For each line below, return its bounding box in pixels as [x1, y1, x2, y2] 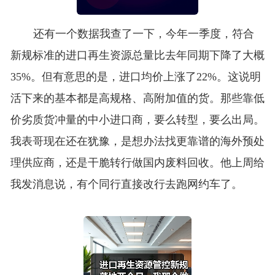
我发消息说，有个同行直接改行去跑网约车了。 [10, 178, 242, 191]
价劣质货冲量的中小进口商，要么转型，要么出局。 [10, 114, 265, 126]
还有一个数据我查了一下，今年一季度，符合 [33, 28, 254, 41]
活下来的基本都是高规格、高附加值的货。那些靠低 [10, 92, 265, 105]
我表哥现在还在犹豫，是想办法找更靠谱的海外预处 [10, 135, 265, 148]
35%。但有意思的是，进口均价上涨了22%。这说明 [10, 71, 261, 83]
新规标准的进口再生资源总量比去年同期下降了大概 [10, 49, 265, 62]
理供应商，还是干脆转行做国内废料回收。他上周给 [10, 157, 265, 169]
